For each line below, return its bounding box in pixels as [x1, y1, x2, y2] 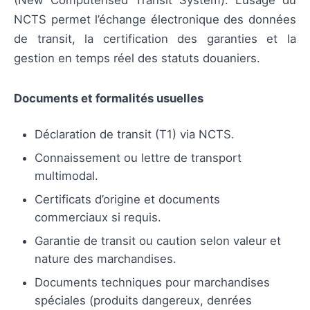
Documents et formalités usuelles [14, 91, 203, 106]
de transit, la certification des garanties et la [14, 32, 296, 46]
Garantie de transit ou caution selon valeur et [35, 234, 281, 248]
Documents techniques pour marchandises [35, 275, 270, 290]
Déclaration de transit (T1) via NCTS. [35, 127, 235, 142]
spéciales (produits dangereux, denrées [35, 293, 252, 308]
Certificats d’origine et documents [35, 192, 220, 207]
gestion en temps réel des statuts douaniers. [14, 51, 260, 66]
